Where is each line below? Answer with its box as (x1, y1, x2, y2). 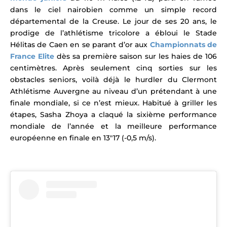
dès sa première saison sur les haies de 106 (57, 52, 217, 61)
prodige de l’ (10, 28, 64, 38)
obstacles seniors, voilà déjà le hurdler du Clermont (10, 75, 217, 85)
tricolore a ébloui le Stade (103, 28, 217, 38)
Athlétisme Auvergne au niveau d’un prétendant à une (10, 87, 217, 96)
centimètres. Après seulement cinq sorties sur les (10, 63, 217, 73)
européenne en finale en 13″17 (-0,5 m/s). (10, 133, 156, 143)
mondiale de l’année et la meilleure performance (10, 122, 217, 131)
